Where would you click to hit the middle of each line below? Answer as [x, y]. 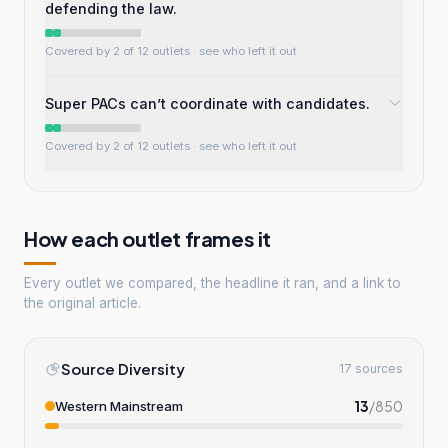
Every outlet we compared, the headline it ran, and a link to [212, 282]
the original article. [82, 302]
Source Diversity [123, 368]
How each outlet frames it [147, 238]
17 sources [371, 368]
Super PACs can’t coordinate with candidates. [207, 103]
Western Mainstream [119, 405]
